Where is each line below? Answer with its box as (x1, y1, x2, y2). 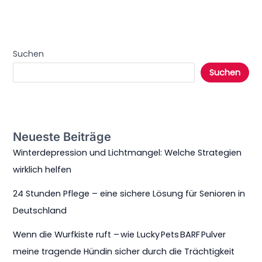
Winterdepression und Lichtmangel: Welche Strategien (13, 147, 242, 159)
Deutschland (13, 205, 67, 217)
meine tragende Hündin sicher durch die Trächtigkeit (13, 246, 235, 258)
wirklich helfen (13, 164, 72, 176)
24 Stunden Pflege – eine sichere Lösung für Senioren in (13, 188, 246, 200)
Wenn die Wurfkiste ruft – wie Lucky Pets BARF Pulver (13, 229, 226, 241)
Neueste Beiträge (13, 130, 112, 144)
